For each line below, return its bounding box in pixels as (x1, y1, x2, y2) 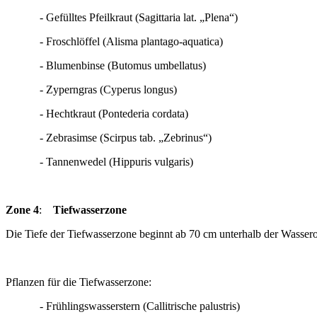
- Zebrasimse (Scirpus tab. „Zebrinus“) (6, 132, 212, 144)
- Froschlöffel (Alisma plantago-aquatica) (6, 35, 234, 47)
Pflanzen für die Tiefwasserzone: (6, 276, 151, 288)
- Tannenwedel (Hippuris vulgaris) (6, 156, 193, 168)
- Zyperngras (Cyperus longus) (6, 83, 202, 96)
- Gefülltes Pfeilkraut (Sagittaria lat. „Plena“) (6, 11, 238, 23)
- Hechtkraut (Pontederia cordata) (6, 108, 188, 120)
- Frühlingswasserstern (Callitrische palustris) (6, 300, 240, 312)
